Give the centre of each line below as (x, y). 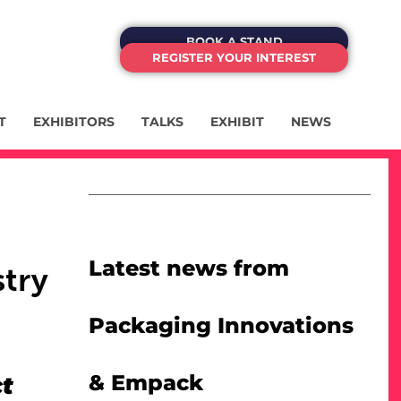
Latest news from (189, 269)
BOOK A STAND (234, 41)
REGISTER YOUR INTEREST (235, 57)
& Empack (146, 383)
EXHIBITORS (74, 122)
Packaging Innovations (222, 326)
